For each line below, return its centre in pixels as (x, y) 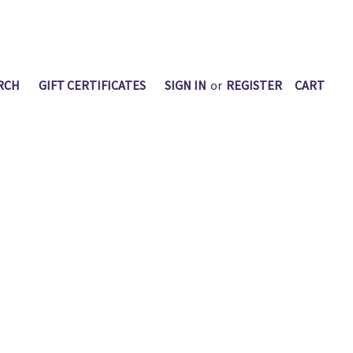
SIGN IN (186, 85)
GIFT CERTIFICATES (92, 85)
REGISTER (254, 85)
